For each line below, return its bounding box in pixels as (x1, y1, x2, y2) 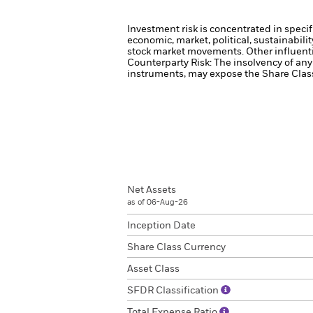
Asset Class (127, 264, 180, 274)
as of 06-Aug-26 (127, 198, 188, 206)
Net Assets (127, 185, 176, 195)
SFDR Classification (127, 286, 221, 296)
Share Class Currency (127, 242, 226, 252)
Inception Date (127, 221, 196, 231)
